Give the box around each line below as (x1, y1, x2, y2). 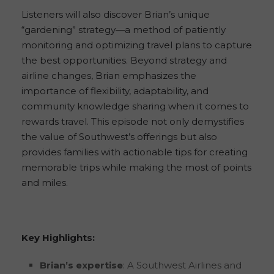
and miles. (21, 177, 68, 189)
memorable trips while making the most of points (21, 161, 251, 174)
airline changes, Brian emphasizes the (21, 70, 196, 82)
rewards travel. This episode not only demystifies (21, 116, 244, 128)
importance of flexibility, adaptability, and (21, 85, 209, 97)
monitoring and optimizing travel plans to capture (21, 39, 252, 51)
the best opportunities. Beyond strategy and (21, 54, 227, 67)
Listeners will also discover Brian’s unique (21, 9, 210, 21)
